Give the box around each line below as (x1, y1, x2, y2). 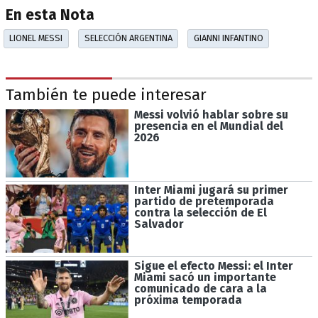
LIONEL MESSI (9, 33, 63, 44)
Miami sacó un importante (133, 270, 276, 285)
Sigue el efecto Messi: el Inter (133, 259, 293, 273)
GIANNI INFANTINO (193, 33, 263, 44)
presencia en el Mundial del (133, 119, 283, 133)
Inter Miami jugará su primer (133, 183, 288, 197)
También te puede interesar (6, 85, 207, 105)
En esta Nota (6, 6, 94, 25)
